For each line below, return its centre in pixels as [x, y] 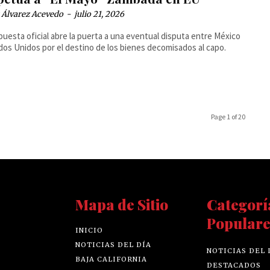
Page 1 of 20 [228, 116]
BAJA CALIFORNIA [111, 259]
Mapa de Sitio [122, 204]
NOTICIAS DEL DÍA [114, 244]
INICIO [89, 230]
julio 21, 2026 [99, 14]
